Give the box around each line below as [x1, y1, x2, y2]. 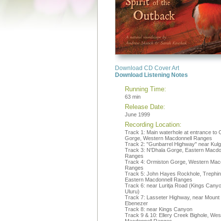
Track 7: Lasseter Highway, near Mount [125, 194, 220, 200]
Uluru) [125, 188, 140, 194]
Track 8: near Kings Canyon [125, 206, 192, 212]
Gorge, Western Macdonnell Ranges [125, 135, 212, 141]
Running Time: [125, 85, 166, 93]
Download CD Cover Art [115, 65, 179, 72]
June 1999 [125, 111, 150, 117]
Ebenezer [125, 200, 148, 206]
